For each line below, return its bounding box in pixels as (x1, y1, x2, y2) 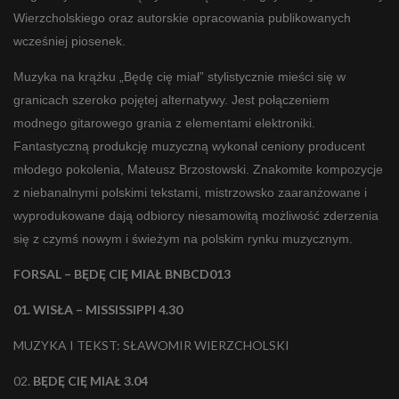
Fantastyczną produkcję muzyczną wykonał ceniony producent (13, 139, 365, 154)
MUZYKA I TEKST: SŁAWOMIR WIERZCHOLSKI (13, 338, 289, 354)
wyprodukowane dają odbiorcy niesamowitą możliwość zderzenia (13, 208, 379, 224)
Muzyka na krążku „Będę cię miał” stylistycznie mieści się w (13, 69, 346, 85)
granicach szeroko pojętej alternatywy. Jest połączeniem (13, 93, 330, 108)
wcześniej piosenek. (13, 34, 126, 49)
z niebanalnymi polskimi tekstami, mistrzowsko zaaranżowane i (13, 185, 367, 200)
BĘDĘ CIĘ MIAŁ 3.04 (33, 373, 148, 389)
